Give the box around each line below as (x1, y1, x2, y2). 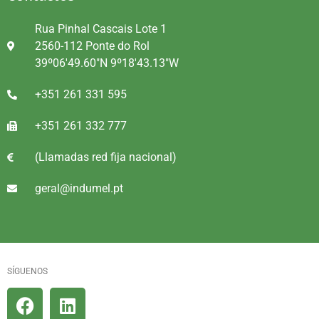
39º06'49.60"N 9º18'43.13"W (34, 56, 179, 70)
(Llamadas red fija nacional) (34, 150, 177, 164)
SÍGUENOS (7, 266, 48, 276)
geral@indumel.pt (34, 181, 123, 195)
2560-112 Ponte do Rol (34, 38, 150, 53)
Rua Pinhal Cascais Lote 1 (34, 21, 167, 36)
